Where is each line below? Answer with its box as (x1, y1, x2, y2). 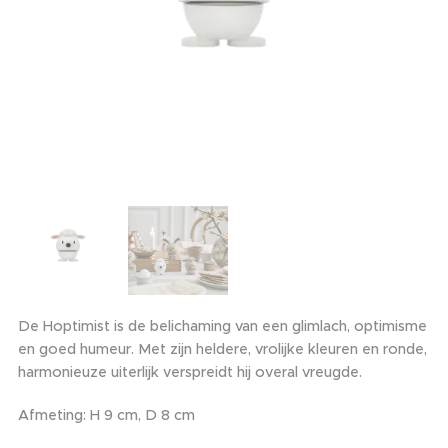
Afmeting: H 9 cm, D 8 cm (18, 406, 195, 424)
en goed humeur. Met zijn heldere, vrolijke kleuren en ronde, (18, 340, 427, 358)
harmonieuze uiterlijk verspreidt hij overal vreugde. (18, 363, 362, 381)
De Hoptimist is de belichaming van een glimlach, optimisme (18, 317, 427, 335)
